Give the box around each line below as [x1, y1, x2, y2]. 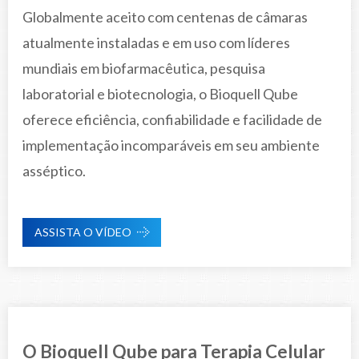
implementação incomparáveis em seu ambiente [22, 135, 320, 154]
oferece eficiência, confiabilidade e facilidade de [22, 110, 322, 128]
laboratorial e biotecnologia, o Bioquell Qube [22, 84, 298, 103]
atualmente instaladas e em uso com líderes [22, 33, 290, 51]
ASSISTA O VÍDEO [34, 224, 131, 239]
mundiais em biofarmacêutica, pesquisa [22, 58, 265, 77]
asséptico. [22, 161, 86, 179]
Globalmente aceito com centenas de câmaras [22, 7, 308, 26]
